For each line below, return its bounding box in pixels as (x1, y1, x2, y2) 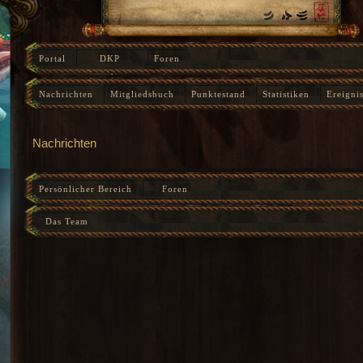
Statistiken (263, 89, 310, 99)
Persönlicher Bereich (39, 183, 132, 194)
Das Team (39, 216, 88, 226)
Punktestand (191, 89, 246, 99)
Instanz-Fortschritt (39, 113, 122, 122)
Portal (39, 53, 66, 63)
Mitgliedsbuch (110, 89, 174, 99)
